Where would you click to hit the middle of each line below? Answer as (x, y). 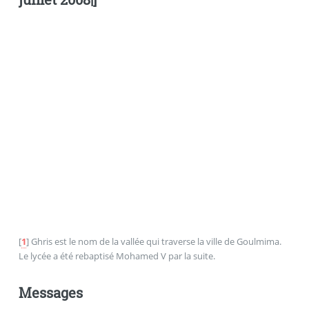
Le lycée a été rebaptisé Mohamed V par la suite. (117, 256)
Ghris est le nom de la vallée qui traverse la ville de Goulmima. (156, 242)
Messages (50, 292)
